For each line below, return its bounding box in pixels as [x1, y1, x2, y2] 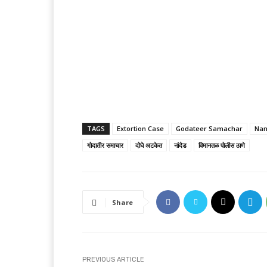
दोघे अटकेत [135, 141, 162, 150]
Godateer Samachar [176, 124, 243, 133]
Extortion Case [117, 124, 164, 133]
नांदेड [174, 141, 187, 150]
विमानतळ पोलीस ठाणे [198, 141, 245, 150]
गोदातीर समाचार [87, 141, 123, 150]
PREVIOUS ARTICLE [82, 256, 144, 263]
